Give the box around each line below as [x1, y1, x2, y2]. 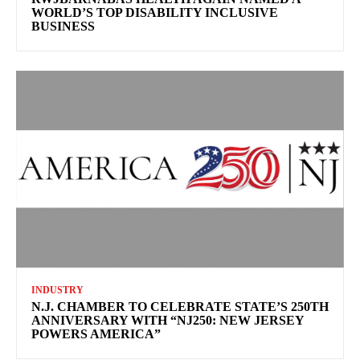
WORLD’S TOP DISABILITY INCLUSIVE [31, 6, 278, 20]
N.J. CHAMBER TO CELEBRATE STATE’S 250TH [31, 300, 329, 314]
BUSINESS [31, 19, 95, 34]
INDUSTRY [31, 284, 84, 297]
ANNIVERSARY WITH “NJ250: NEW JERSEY [31, 313, 305, 328]
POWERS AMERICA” [31, 327, 161, 342]
